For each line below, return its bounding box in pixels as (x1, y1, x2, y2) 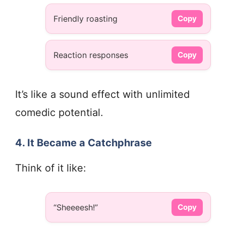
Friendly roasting (53, 14, 118, 24)
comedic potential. (15, 106, 103, 119)
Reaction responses (53, 50, 128, 61)
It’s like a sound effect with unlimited (15, 88, 190, 101)
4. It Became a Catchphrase (15, 137, 152, 149)
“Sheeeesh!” (53, 202, 98, 213)
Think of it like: (15, 162, 86, 175)
